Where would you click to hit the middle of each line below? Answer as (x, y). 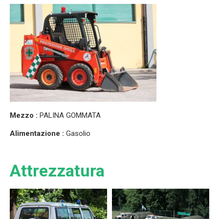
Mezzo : (25, 115)
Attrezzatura (57, 170)
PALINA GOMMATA (70, 115)
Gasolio (77, 133)
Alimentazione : (37, 133)
